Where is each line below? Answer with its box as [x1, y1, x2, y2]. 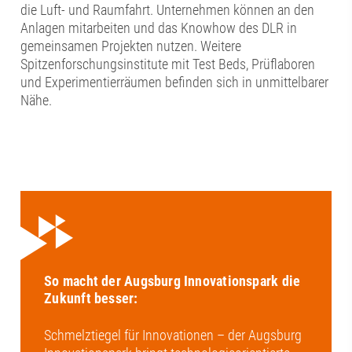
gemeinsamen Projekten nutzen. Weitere [20, 37, 242, 54]
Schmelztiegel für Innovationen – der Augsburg [44, 327, 302, 344]
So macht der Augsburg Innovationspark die [44, 273, 301, 290]
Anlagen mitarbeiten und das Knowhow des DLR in [20, 19, 298, 36]
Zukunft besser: [44, 290, 138, 307]
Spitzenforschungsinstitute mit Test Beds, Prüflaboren [20, 55, 316, 72]
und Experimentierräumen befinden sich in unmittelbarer [20, 73, 329, 90]
